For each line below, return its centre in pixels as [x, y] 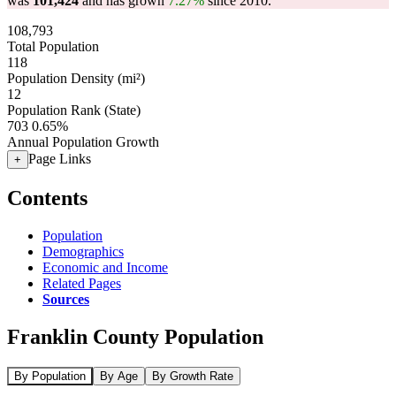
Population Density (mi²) [76, 78]
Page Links [60, 159]
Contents [47, 198]
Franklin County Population [135, 336]
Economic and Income [105, 267]
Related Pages [82, 283]
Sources [66, 299]
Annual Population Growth [83, 142]
